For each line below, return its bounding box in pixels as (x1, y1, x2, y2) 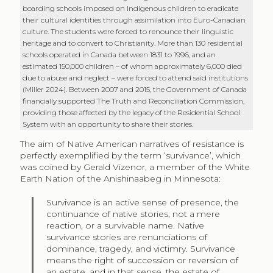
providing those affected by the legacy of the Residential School (23, 107, 241, 117)
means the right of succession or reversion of (46, 254, 239, 266)
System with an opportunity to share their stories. (23, 119, 194, 129)
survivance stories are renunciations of (46, 231, 208, 243)
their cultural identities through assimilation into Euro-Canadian (23, 15, 246, 24)
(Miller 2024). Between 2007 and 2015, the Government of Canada (23, 84, 247, 94)
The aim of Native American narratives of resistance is (19, 138, 244, 149)
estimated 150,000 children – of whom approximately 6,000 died (23, 61, 243, 71)
